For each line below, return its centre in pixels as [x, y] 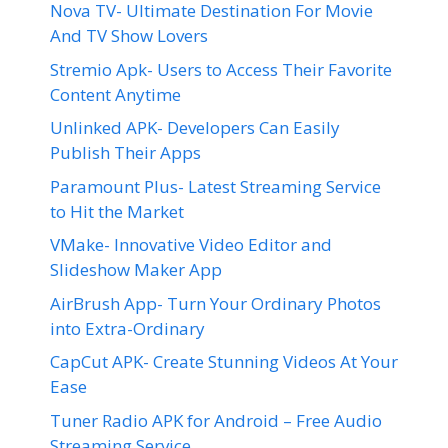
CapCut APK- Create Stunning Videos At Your [224, 361]
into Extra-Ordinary [127, 328]
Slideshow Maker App [136, 269]
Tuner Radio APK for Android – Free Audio [216, 420]
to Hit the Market [117, 211]
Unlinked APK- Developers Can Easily [195, 127]
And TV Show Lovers [129, 35]
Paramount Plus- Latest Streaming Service [215, 186]
